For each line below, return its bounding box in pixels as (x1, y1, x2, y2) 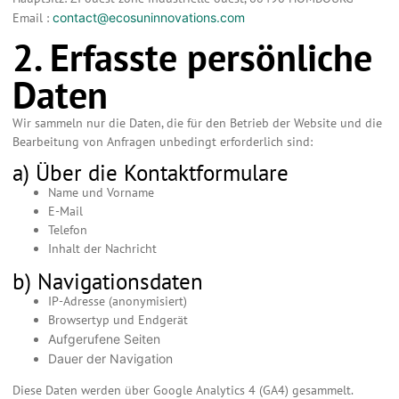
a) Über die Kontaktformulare (12, 159, 289, 188)
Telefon (48, 222, 87, 239)
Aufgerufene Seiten (48, 331, 160, 347)
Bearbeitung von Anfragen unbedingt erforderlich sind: (12, 133, 313, 150)
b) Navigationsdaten (12, 267, 203, 297)
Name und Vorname (48, 184, 154, 201)
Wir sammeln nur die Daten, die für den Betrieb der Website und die (12, 114, 382, 131)
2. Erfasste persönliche (12, 32, 372, 82)
